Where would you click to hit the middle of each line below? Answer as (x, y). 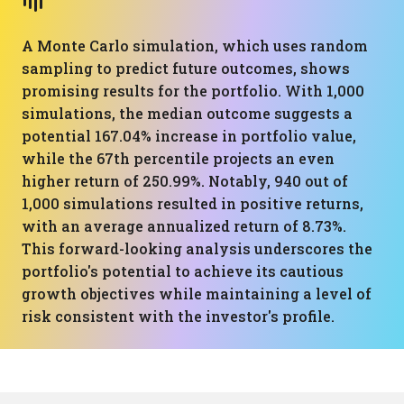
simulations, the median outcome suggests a (187, 113)
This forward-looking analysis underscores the (197, 248)
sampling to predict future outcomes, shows (186, 68)
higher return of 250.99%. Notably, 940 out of (185, 181)
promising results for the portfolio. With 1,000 (193, 91)
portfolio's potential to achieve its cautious (183, 271)
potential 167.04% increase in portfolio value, (189, 136)
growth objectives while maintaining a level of (197, 294)
